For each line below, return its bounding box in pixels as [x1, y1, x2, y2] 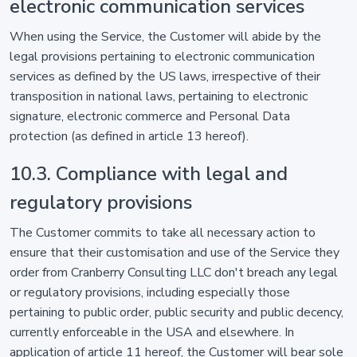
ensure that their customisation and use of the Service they [10, 244, 339, 261]
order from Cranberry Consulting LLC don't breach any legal [10, 264, 338, 281]
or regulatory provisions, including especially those [10, 284, 290, 301]
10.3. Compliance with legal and [10, 161, 288, 186]
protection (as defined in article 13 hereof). [10, 127, 249, 145]
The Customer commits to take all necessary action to [10, 224, 316, 241]
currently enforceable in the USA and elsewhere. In [10, 324, 294, 341]
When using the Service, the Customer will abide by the [10, 28, 321, 45]
